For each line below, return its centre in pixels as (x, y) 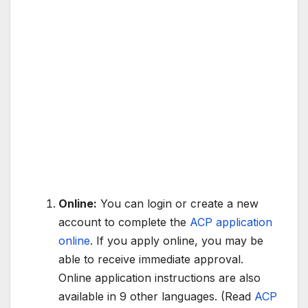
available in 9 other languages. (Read (156, 297)
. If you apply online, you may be (177, 241)
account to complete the (124, 222)
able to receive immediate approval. (151, 260)
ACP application (231, 222)
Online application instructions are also (159, 278)
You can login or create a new (178, 204)
